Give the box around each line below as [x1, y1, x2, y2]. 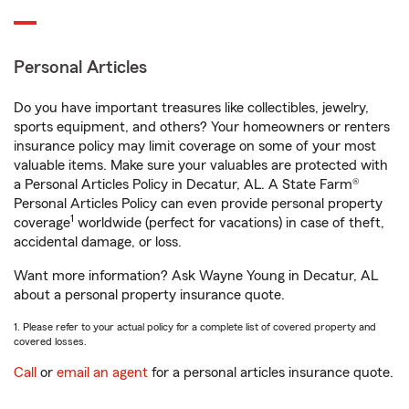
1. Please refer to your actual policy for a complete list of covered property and [14, 321, 376, 332]
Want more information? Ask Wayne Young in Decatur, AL [14, 268, 378, 283]
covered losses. [14, 336, 87, 347]
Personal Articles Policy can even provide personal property [14, 196, 383, 211]
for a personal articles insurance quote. [148, 365, 393, 380]
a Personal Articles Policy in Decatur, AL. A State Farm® [14, 177, 360, 192]
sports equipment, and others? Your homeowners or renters [14, 120, 390, 134]
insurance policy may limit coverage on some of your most [14, 139, 376, 153]
